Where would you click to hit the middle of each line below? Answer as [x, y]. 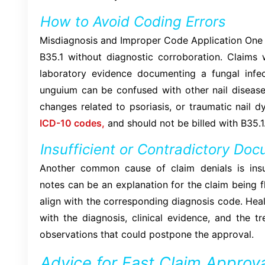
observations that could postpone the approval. [147, 234]
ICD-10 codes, [72, 123]
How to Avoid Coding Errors [133, 21]
